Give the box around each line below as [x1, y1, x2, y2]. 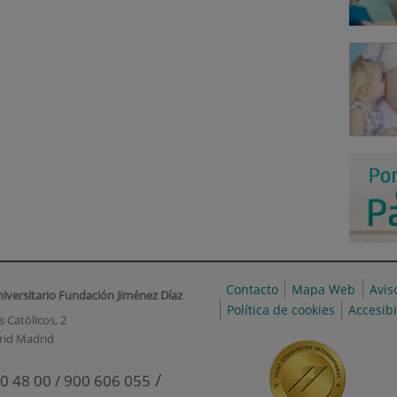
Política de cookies [227, 301, 336, 318]
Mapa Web [292, 281, 356, 298]
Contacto [226, 281, 279, 298]
